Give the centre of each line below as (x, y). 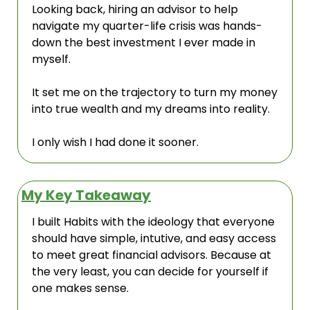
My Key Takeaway (86, 195)
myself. (51, 59)
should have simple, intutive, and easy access (154, 238)
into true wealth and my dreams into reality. (151, 109)
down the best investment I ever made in (144, 42)
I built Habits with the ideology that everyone (153, 221)
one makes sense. (82, 288)
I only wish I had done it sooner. (115, 142)
